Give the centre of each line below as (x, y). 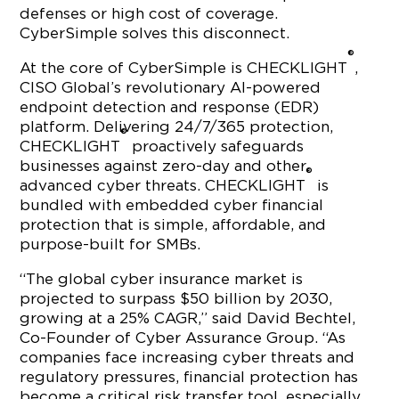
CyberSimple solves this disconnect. (155, 33)
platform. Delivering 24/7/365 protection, (177, 126)
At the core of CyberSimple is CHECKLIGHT (184, 68)
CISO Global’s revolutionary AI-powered (171, 87)
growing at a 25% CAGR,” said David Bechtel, (188, 318)
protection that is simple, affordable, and (173, 224)
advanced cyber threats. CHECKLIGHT (163, 185)
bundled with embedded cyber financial (172, 205)
